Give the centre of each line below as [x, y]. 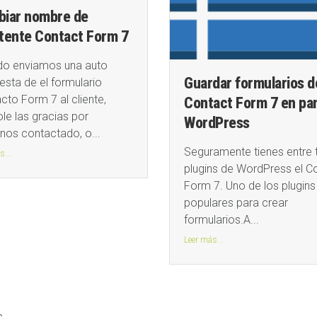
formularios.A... [221, 220]
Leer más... [204, 240]
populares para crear [236, 203]
